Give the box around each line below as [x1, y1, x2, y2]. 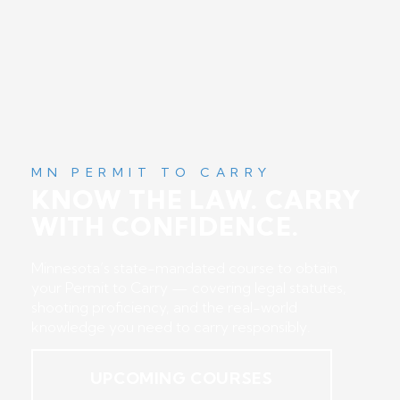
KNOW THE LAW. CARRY [30, 184, 362, 215]
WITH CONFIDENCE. [30, 211, 300, 242]
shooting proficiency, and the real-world [30, 298, 297, 316]
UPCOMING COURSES [89, 368, 273, 389]
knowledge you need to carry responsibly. [30, 318, 311, 336]
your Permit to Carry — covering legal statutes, [30, 279, 346, 296]
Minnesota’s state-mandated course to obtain [30, 259, 337, 277]
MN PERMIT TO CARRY [30, 164, 272, 180]
